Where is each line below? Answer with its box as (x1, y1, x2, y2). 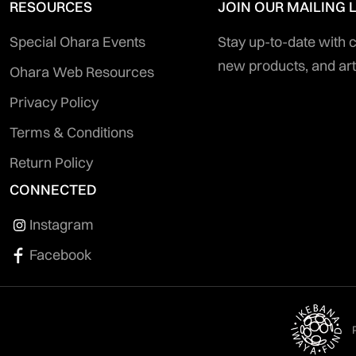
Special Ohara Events (10, 33, 145, 52)
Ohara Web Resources (10, 63, 154, 82)
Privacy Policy (10, 93, 99, 112)
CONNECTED (10, 180, 97, 199)
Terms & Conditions (10, 123, 133, 142)
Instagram (29, 215, 94, 234)
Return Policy (10, 153, 93, 172)
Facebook (29, 246, 91, 265)
